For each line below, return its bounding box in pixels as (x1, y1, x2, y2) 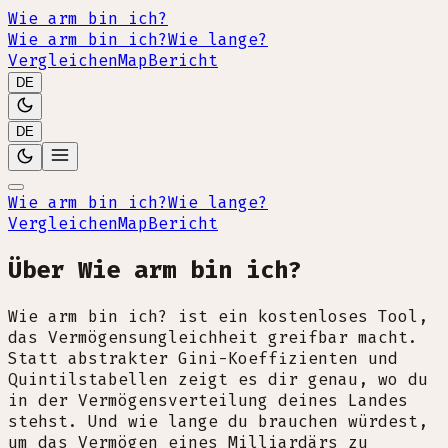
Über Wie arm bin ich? (8, 253, 302, 286)
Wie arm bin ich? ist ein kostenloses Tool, (8, 305, 428, 327)
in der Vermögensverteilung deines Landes (8, 389, 408, 411)
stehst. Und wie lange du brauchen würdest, (8, 410, 428, 432)
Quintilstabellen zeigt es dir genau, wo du (8, 368, 428, 390)
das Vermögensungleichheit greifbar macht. (8, 326, 418, 348)
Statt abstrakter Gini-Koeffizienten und (8, 347, 398, 369)
